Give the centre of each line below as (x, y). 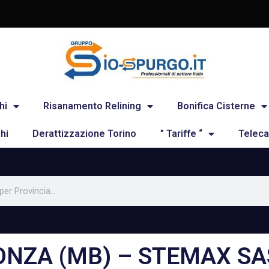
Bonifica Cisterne (216, 106)
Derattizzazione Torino (84, 134)
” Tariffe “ (181, 134)
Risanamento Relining (92, 106)
